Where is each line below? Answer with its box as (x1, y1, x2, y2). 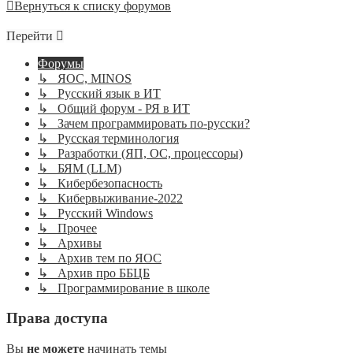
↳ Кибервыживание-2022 (38, 191, 183, 205)
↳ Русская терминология (38, 131, 179, 145)
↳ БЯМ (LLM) (38, 161, 121, 175)
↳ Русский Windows (38, 206, 153, 220)
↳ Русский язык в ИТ (38, 86, 161, 100)
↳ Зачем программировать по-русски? (38, 116, 250, 130)
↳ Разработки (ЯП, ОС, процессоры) (38, 146, 243, 160)
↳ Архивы (38, 236, 102, 250)
